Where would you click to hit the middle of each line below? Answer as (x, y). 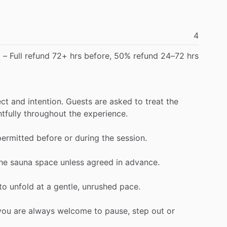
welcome (74, 211)
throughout (45, 113)
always (42, 211)
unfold (22, 186)
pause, (117, 211)
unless (72, 162)
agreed (100, 162)
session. (132, 138)
